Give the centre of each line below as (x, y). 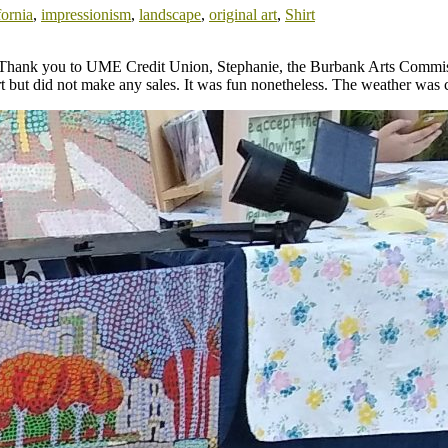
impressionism (86, 14)
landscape (170, 14)
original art (243, 14)
